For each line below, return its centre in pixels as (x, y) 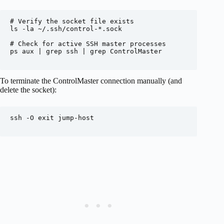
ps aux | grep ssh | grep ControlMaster (86, 51)
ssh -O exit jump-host (52, 117)
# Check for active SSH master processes (88, 43)
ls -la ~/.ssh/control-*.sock (66, 28)
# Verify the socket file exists (72, 21)
